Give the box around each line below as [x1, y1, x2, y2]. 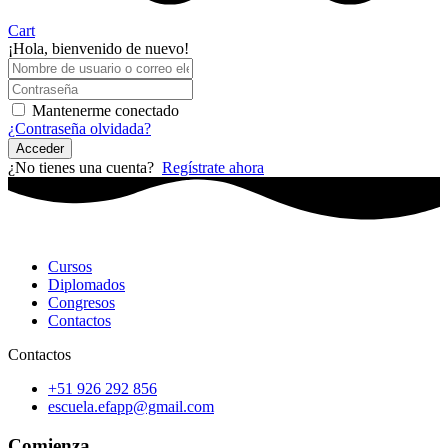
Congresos [48, 294, 115, 312]
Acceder [16, 141, 64, 156]
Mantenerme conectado [32, 102, 179, 119]
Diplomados [48, 276, 125, 294]
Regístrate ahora [162, 159, 264, 176]
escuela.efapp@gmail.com [48, 398, 214, 416]
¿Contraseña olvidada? [8, 120, 151, 137]
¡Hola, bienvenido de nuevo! [8, 40, 189, 57]
